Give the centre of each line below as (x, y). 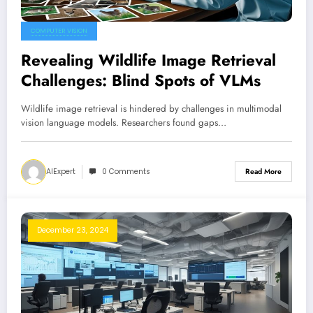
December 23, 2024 (73, 230)
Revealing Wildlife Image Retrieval (148, 60)
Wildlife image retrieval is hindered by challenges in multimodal (151, 108)
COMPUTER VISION (59, 30)
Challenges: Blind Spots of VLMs (141, 80)
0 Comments (126, 171)
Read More (263, 172)
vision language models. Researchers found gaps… (124, 122)
